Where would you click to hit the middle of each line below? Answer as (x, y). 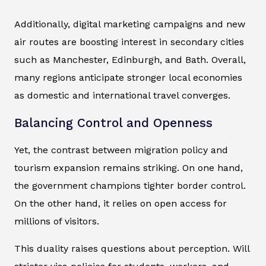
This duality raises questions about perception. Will (132, 249)
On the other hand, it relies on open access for (121, 204)
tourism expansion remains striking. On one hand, (129, 168)
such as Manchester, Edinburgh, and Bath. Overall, (130, 60)
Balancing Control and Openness (113, 123)
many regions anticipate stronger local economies (128, 78)
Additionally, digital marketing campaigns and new (130, 24)
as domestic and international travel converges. (122, 96)
